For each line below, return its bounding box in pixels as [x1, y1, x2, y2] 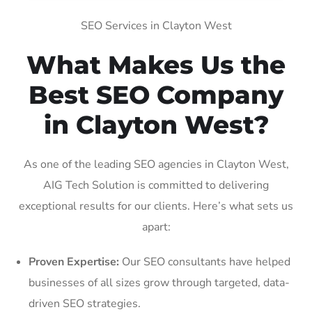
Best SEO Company [29, 79, 283, 110]
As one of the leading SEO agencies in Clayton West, [23, 156, 289, 172]
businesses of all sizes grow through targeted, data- [29, 274, 290, 290]
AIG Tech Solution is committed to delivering [43, 177, 269, 193]
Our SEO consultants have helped [119, 253, 290, 270]
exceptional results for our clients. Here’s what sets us [19, 198, 293, 214]
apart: [141, 219, 171, 235]
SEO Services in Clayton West [80, 17, 232, 33]
